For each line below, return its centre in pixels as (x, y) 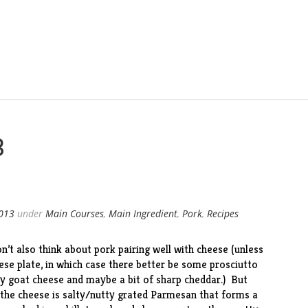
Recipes (222, 213)
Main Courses (74, 213)
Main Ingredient (143, 213)
